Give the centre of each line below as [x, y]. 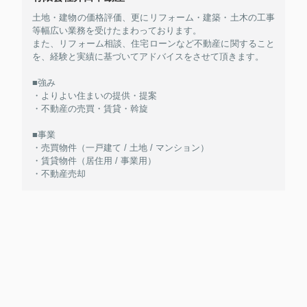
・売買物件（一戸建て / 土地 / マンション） [121, 148]
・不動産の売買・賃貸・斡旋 [90, 109]
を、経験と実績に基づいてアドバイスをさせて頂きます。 [148, 57]
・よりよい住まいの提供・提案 [95, 96]
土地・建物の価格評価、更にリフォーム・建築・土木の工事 [153, 18]
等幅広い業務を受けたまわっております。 [117, 31]
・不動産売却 [59, 174]
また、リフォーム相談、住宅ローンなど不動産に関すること [153, 44]
